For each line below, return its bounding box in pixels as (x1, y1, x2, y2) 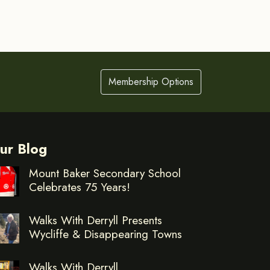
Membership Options (108, 75, 193, 89)
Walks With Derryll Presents (29, 212, 162, 229)
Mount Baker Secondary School (29, 165, 181, 182)
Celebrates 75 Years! (29, 178, 130, 196)
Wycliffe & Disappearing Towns (29, 225, 182, 243)
